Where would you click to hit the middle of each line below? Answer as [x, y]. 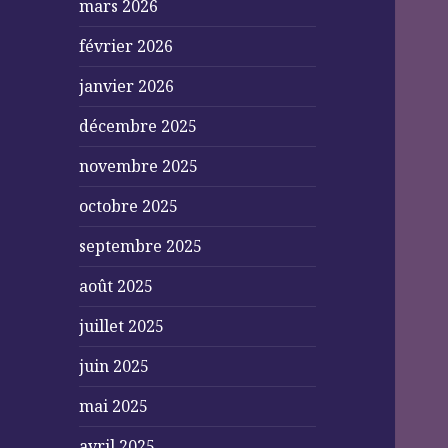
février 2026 [126, 46]
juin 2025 [114, 366]
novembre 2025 [139, 166]
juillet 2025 [122, 326]
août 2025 [116, 286]
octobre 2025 [129, 206]
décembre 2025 [138, 126]
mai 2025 [114, 406]
